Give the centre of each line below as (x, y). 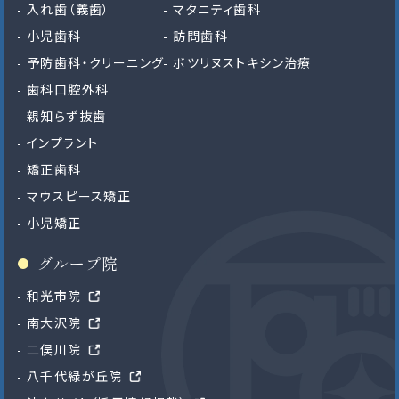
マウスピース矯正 (79, 195)
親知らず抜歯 (67, 115)
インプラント (63, 142)
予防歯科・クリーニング (96, 62)
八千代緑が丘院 (75, 375)
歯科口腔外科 (68, 89)
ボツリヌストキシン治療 (242, 62)
